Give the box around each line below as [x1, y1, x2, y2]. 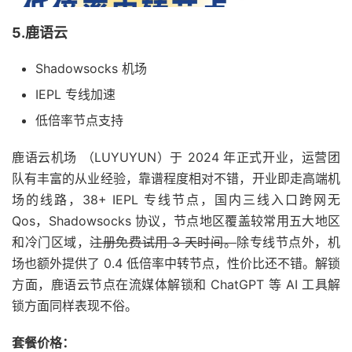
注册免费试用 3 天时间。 [90, 233, 237, 250]
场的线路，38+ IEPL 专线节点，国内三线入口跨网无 [12, 191, 340, 207]
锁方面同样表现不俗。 [12, 297, 137, 313]
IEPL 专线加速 [35, 86, 115, 102]
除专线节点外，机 [236, 233, 341, 250]
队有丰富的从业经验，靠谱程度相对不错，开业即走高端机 [12, 170, 340, 186]
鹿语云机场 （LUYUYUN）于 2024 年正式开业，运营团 [12, 148, 340, 165]
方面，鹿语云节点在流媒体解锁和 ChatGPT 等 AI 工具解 [12, 276, 340, 292]
